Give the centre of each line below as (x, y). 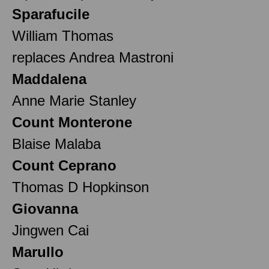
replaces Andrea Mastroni (93, 57)
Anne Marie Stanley (74, 100)
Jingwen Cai (50, 230)
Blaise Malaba (56, 144)
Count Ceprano (64, 165)
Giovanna (45, 208)
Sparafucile (51, 14)
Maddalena (49, 79)
